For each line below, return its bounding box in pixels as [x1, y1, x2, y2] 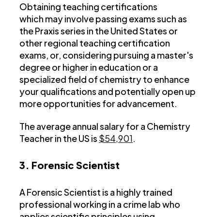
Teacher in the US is [19, 133, 99, 144]
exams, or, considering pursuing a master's [19, 49, 193, 61]
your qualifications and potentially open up [19, 86, 196, 97]
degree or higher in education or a [19, 62, 158, 73]
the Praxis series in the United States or [19, 25, 178, 37]
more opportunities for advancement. [19, 98, 177, 109]
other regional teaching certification [19, 37, 170, 49]
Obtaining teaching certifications [19, 1, 157, 13]
